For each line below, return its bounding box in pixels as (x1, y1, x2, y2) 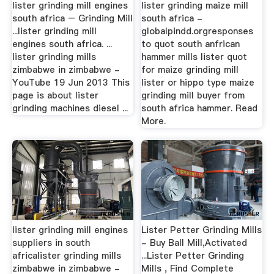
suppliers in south (12, 236, 90, 249)
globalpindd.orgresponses (141, 25, 254, 38)
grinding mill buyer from (141, 89, 245, 102)
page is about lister (12, 89, 98, 102)
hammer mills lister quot (141, 51, 248, 64)
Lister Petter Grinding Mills (141, 223, 262, 236)
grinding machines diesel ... (12, 102, 128, 115)
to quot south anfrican (141, 38, 240, 51)
